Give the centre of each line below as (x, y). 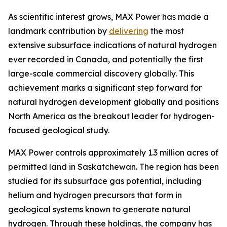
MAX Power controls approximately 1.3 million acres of (113, 153)
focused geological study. (59, 130)
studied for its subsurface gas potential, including (105, 181)
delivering (129, 31)
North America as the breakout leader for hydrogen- (111, 116)
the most (166, 31)
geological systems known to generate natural (99, 209)
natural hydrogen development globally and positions (113, 102)
